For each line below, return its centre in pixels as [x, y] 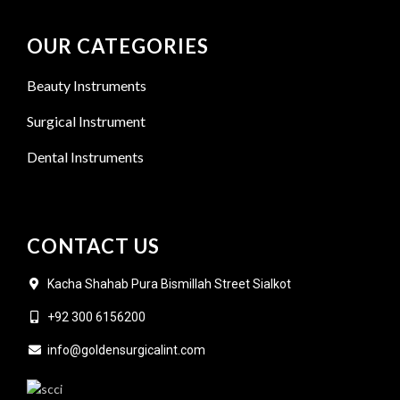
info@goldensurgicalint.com [126, 350]
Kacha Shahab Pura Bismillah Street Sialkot [169, 284]
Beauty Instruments [87, 86]
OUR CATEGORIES [118, 46]
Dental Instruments [86, 157]
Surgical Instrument [87, 121]
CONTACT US [94, 246]
